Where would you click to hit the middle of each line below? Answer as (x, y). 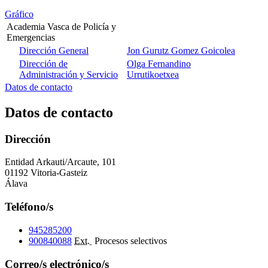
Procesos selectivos (131, 240)
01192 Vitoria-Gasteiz (46, 173)
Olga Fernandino (159, 63)
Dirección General (54, 50)
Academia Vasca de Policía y (61, 26)
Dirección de (43, 63)
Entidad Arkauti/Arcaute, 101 (60, 162)
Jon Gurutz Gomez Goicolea (181, 50)
